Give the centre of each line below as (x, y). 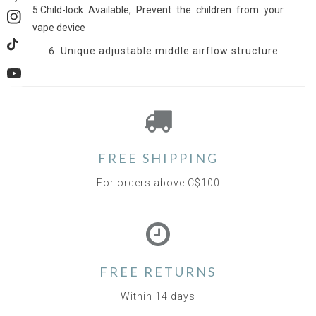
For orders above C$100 (158, 183)
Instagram (39, 23)
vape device (59, 28)
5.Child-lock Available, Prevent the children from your (158, 10)
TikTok (30, 51)
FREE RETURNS (158, 272)
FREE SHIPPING (158, 158)
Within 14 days (158, 297)
